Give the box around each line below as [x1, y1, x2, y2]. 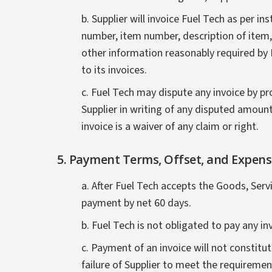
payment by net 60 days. [81, 195, 192, 211]
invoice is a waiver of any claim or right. [81, 119, 259, 135]
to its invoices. [81, 63, 148, 78]
